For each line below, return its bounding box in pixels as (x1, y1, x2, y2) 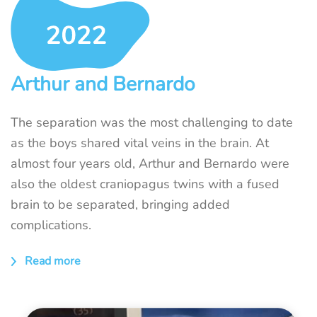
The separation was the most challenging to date (11, 114, 293, 132)
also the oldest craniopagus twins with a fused (11, 175, 279, 193)
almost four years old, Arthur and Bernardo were (11, 155, 289, 173)
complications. (11, 217, 91, 234)
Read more (25, 253, 81, 269)
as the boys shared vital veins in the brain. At (11, 134, 269, 152)
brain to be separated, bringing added (11, 196, 230, 214)
